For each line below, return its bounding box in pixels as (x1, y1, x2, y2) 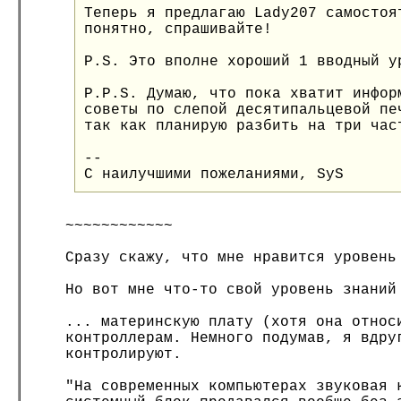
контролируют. (65, 346, 182, 363)
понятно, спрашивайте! (84, 21, 272, 38)
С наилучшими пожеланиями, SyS (84, 166, 344, 183)
